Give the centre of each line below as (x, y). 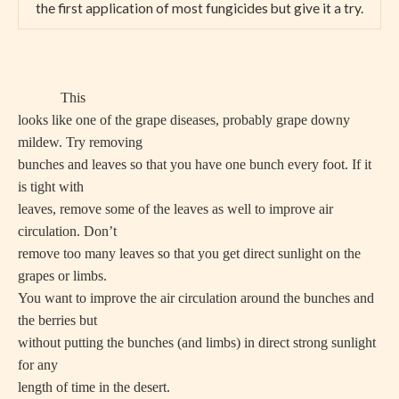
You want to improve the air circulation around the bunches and (196, 297)
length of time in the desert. (94, 387)
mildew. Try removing (80, 142)
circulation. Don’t (67, 231)
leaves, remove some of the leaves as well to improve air (175, 208)
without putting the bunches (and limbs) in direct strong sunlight (197, 342)
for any (38, 364)
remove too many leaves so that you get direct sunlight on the (189, 253)
